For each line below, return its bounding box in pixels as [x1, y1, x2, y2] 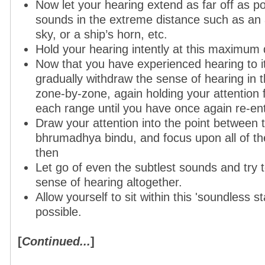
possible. [35, 205, 82, 218]
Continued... [22, 235, 91, 248]
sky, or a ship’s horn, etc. [35, 28, 167, 41]
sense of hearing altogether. [35, 176, 182, 189]
